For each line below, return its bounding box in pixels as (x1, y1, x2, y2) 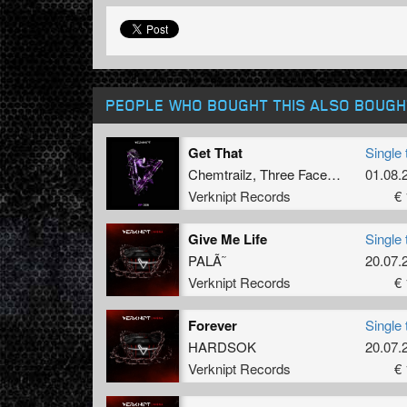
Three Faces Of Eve (260, 164, 327, 184)
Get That (188, 142, 243, 163)
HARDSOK (188, 336, 256, 356)
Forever (188, 314, 237, 335)
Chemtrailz (188, 164, 253, 184)
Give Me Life (188, 228, 267, 249)
